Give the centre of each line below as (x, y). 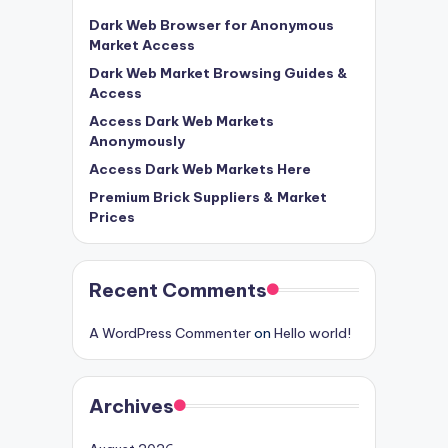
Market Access (142, 45)
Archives (131, 406)
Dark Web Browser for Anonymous (211, 25)
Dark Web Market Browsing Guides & (218, 73)
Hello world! (312, 333)
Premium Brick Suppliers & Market (208, 197)
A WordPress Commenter (170, 333)
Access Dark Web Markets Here (200, 169)
